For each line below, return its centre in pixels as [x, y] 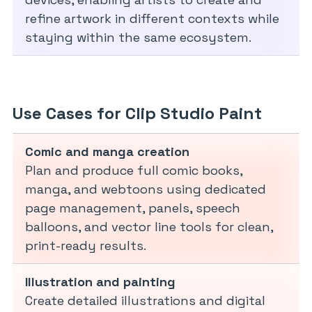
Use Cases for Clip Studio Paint [137, 114]
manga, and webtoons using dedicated [146, 189]
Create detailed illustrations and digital [145, 301]
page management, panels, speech [133, 208]
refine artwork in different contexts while [152, 19]
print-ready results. [86, 246]
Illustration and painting [100, 282]
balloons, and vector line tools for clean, [149, 227]
